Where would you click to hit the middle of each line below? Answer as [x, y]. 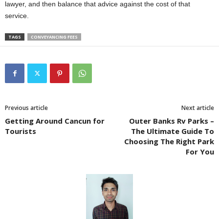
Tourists [21, 131]
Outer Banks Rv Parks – [172, 120]
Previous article [26, 108]
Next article [198, 108]
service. [17, 15]
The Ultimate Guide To [173, 131]
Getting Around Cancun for [55, 120]
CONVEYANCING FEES [54, 37]
